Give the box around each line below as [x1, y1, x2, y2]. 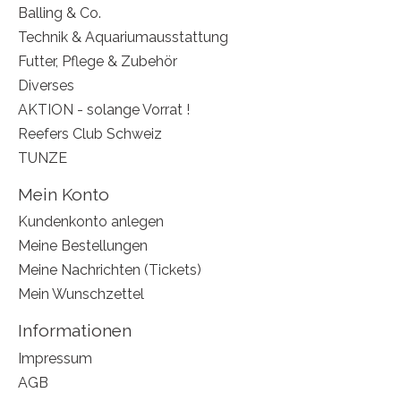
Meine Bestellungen [18, 237, 148, 255]
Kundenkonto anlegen [18, 213, 164, 231]
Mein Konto [18, 183, 109, 204]
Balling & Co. [18, 4, 101, 21]
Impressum [18, 349, 92, 367]
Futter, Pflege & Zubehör [18, 52, 177, 70]
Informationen [18, 320, 132, 341]
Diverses [18, 76, 74, 94]
